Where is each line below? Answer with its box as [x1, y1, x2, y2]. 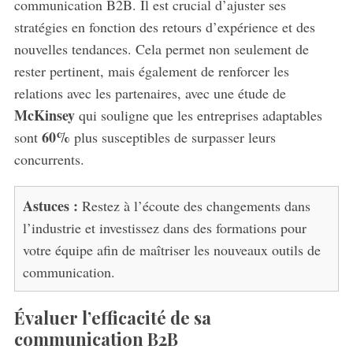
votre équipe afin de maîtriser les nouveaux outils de [22, 240, 321, 260]
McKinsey [13, 105, 75, 126]
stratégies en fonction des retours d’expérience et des [13, 17, 315, 37]
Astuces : [22, 195, 78, 217]
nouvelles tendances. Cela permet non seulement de [13, 39, 309, 59]
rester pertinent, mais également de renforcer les [13, 61, 289, 81]
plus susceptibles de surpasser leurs [69, 128, 276, 147]
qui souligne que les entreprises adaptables [74, 106, 322, 125]
